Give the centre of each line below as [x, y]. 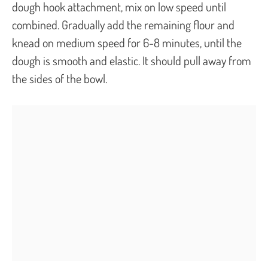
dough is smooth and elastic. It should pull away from [132, 60]
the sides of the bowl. [60, 78]
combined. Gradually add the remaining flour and [123, 24]
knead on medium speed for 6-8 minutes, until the [127, 42]
